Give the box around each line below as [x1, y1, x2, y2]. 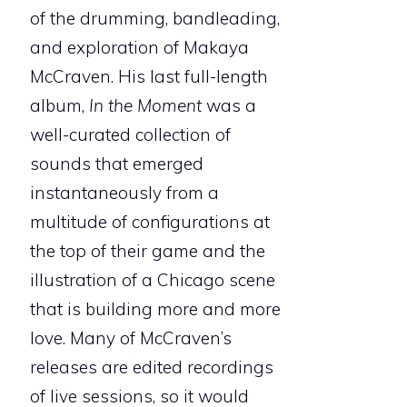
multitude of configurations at [30, 211, 270, 233]
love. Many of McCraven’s [30, 327, 232, 350]
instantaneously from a [30, 182, 219, 204]
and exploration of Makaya [30, 36, 249, 59]
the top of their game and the [30, 240, 265, 263]
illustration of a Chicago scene [30, 269, 275, 292]
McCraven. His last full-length [30, 65, 268, 88]
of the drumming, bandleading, [30, 7, 280, 30]
